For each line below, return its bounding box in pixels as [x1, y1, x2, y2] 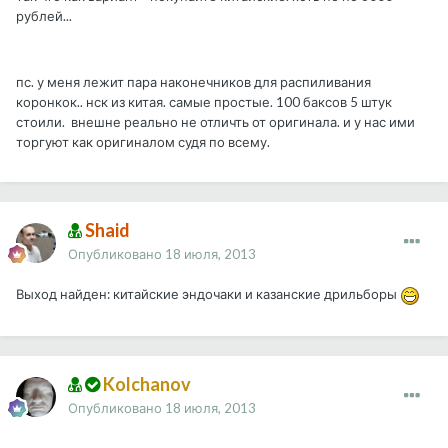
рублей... [16, 8, 75, 25]
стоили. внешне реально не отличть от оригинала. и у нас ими [16, 114, 415, 131]
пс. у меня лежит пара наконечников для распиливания [16, 74, 371, 91]
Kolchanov [100, 373, 191, 396]
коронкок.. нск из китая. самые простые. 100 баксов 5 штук [16, 94, 392, 111]
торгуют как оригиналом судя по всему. [16, 134, 273, 151]
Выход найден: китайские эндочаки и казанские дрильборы [16, 286, 400, 303]
